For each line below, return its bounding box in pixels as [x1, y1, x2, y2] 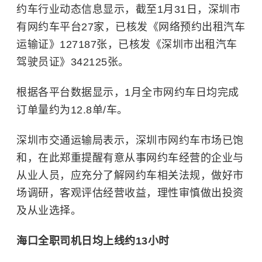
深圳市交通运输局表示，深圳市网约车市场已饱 [16, 135, 244, 146]
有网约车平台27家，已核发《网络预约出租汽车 [16, 21, 245, 33]
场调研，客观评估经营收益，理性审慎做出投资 [16, 187, 244, 199]
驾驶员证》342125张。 [16, 56, 129, 68]
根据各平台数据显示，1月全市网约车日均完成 [16, 87, 239, 98]
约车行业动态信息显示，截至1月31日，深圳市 [16, 4, 240, 15]
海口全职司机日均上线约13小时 [16, 235, 170, 247]
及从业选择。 [16, 205, 81, 216]
